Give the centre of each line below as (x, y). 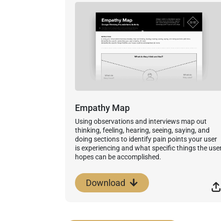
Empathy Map (102, 108)
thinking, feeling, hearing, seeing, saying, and (142, 130)
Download (106, 183)
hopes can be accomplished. (118, 157)
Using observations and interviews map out (141, 121)
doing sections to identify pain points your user (146, 139)
